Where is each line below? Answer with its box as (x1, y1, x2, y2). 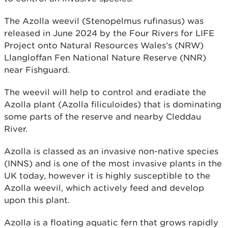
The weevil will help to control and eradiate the (4, 87, 206, 97)
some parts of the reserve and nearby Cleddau (4, 111, 201, 122)
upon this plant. (4, 194, 72, 205)
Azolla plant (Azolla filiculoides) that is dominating (4, 99, 221, 109)
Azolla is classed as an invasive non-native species (4, 146, 218, 156)
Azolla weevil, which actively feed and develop (4, 182, 204, 193)
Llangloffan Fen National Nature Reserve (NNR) (4, 52, 206, 63)
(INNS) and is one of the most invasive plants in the (4, 158, 222, 168)
